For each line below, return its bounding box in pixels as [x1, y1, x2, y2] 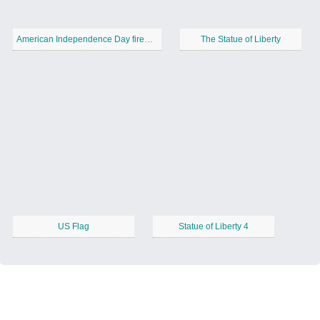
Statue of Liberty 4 [179, 221, 249, 232]
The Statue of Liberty [201, 34, 281, 45]
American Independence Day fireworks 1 [144, 34, 153, 45]
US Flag [58, 221, 89, 232]
